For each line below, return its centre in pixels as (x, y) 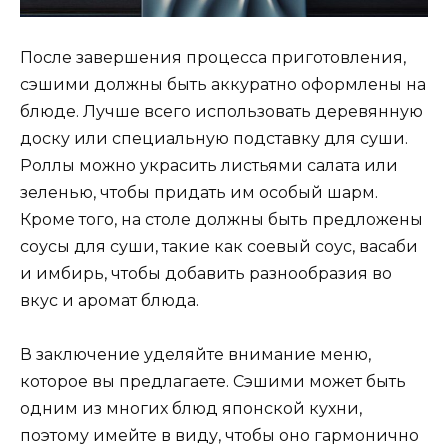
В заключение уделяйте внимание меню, (195, 354)
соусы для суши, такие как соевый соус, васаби (219, 246)
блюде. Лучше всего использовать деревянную (221, 111)
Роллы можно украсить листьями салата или (209, 165)
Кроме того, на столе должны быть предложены (221, 219)
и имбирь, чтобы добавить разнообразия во (206, 273)
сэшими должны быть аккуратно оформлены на (223, 84)
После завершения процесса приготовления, (213, 57)
